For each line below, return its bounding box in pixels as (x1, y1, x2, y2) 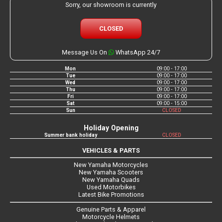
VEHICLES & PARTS (82, 146, 140, 154)
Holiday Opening (83, 123, 139, 132)
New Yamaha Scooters (79, 168, 143, 176)
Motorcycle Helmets (82, 213, 140, 221)
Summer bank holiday (44, 131, 97, 138)
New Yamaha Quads (82, 176, 140, 184)
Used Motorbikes (86, 183, 136, 191)
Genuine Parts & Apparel (76, 206, 146, 214)
